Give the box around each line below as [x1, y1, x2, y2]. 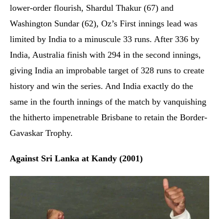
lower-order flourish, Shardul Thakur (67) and [10, 2, 174, 13]
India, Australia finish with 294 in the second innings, [10, 49, 201, 60]
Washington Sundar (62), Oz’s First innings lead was [10, 18, 197, 28]
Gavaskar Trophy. [10, 128, 75, 138]
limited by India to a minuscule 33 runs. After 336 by [10, 34, 199, 44]
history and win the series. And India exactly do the [10, 81, 193, 91]
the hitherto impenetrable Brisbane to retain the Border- [10, 112, 207, 122]
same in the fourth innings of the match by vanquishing [10, 96, 206, 107]
